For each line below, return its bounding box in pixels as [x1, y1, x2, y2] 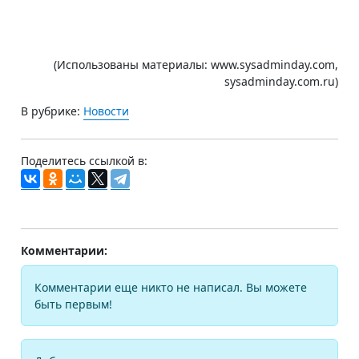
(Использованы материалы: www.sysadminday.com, [54, 56, 338, 72]
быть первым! [34, 296, 112, 312]
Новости [83, 103, 129, 119]
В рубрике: [21, 103, 83, 119]
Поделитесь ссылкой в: [21, 152, 147, 168]
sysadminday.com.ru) [224, 73, 338, 89]
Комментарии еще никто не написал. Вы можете [34, 279, 307, 295]
